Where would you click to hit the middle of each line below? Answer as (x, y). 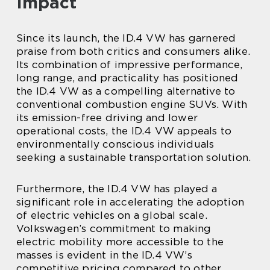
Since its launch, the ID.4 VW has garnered (126, 38)
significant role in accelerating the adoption (130, 202)
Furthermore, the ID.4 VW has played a (117, 189)
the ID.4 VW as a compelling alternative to (126, 91)
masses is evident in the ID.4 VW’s (104, 255)
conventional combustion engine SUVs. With (132, 104)
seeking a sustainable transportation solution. (134, 157)
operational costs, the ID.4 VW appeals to (124, 131)
